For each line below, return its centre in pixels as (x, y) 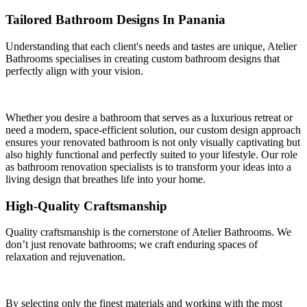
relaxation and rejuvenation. (65, 257)
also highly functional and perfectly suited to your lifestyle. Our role (151, 155)
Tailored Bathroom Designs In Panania (115, 20)
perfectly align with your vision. (74, 71)
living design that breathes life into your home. (106, 180)
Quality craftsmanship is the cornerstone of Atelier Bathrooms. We (148, 232)
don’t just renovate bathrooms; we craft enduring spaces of (132, 245)
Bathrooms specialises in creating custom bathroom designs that (143, 59)
